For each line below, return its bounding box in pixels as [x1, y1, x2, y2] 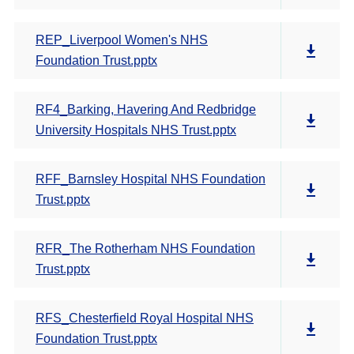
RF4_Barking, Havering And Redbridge [36, 103, 256, 116]
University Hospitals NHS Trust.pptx [36, 123, 236, 137]
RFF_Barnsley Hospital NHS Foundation [36, 172, 265, 186]
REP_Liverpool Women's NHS [36, 33, 208, 47]
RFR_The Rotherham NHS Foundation [36, 242, 255, 255]
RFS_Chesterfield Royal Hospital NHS [36, 311, 254, 325]
